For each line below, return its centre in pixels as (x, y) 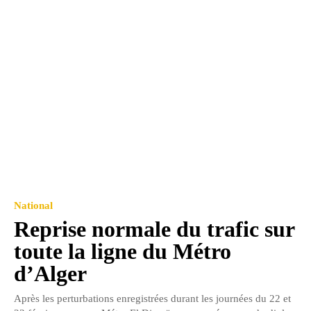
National (33, 205)
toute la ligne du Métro (123, 251)
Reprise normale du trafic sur (154, 229)
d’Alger (50, 273)
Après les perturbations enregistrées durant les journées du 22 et (152, 298)
